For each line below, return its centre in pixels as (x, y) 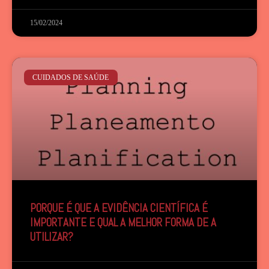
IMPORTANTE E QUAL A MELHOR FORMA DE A (123, 222)
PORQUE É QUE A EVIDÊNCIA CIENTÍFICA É (119, 208)
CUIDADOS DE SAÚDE (71, 78)
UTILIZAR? (52, 237)
